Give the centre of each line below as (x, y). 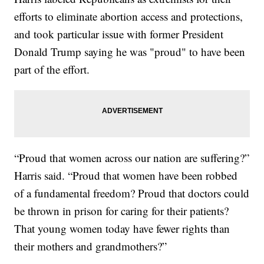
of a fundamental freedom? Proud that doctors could (132, 193)
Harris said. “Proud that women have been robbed (126, 175)
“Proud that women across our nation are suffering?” (132, 157)
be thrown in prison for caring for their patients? (122, 210)
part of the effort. (52, 69)
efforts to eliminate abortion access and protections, (129, 16)
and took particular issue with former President (119, 34)
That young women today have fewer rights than (122, 228)
